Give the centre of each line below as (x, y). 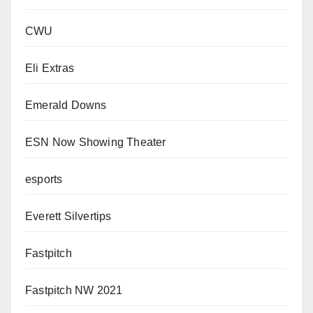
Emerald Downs (66, 105)
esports (44, 180)
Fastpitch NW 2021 (74, 291)
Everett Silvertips (68, 217)
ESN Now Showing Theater (96, 143)
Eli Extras (50, 68)
